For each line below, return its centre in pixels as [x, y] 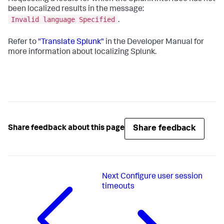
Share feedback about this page [66, 129]
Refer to [23, 42]
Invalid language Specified [63, 19]
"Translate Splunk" [71, 42]
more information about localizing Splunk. [82, 52]
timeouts [118, 187]
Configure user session [161, 177]
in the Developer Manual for [154, 42]
